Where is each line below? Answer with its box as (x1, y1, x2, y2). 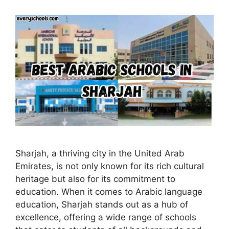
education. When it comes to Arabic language (15, 187, 202, 197)
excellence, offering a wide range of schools (15, 212, 196, 222)
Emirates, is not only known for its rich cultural (15, 161, 204, 171)
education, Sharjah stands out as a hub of (15, 199, 188, 210)
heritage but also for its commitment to (15, 174, 175, 184)
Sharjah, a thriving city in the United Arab (15, 148, 185, 158)
